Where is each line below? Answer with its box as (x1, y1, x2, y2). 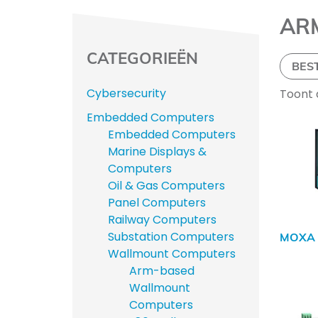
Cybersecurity (87, 85, 167, 102)
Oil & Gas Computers (108, 177, 226, 194)
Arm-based (129, 263, 195, 280)
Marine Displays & (108, 143, 207, 160)
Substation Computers (108, 229, 235, 246)
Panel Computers (108, 194, 207, 212)
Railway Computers (108, 212, 217, 229)
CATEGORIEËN (87, 47, 199, 68)
